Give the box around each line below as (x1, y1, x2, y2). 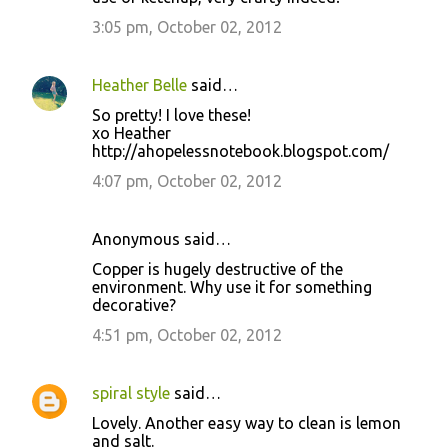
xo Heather (92, 123, 171, 142)
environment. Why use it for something (92, 277, 372, 296)
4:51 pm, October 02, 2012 (92, 325, 282, 344)
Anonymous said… (92, 229, 231, 248)
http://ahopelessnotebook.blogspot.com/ (92, 141, 389, 160)
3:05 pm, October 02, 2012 (92, 17, 282, 36)
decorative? (92, 295, 176, 314)
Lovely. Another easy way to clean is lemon (92, 413, 401, 432)
